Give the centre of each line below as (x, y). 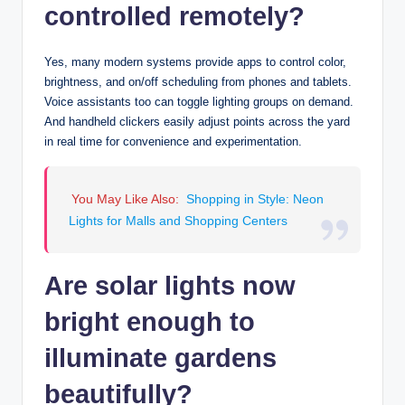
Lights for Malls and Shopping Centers (179, 220)
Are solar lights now (170, 285)
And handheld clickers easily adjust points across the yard (197, 121)
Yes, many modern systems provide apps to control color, (195, 61)
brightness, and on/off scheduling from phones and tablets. (198, 81)
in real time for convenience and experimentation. (173, 141)
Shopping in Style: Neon (255, 198)
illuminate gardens (160, 358)
